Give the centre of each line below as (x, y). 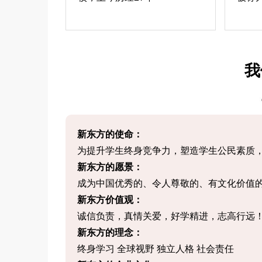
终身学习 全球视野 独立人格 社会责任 (156, 249)
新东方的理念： (110, 232)
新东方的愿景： (110, 167)
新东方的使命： (110, 134)
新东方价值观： (110, 200)
